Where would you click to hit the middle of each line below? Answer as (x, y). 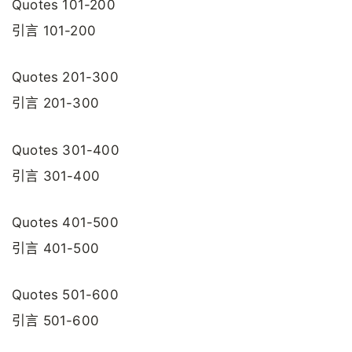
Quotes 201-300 (65, 77)
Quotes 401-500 (65, 222)
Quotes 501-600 (65, 295)
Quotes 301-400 (66, 150)
